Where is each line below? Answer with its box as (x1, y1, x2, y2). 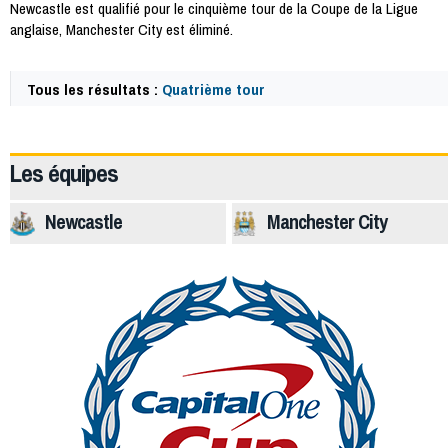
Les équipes (10, 155, 118, 190)
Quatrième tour (162, 78, 265, 100)
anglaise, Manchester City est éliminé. (10, 18, 233, 40)
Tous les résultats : (27, 78, 162, 100)
